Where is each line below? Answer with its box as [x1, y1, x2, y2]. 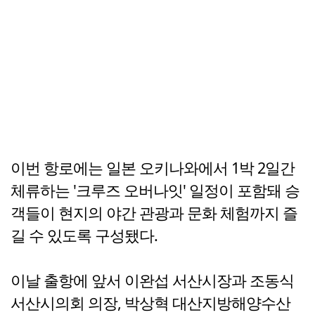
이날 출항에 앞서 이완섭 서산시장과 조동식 [11, 270, 294, 291]
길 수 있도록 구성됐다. [11, 225, 157, 246]
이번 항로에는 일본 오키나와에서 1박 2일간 [11, 157, 295, 179]
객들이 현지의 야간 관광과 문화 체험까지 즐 [11, 202, 297, 224]
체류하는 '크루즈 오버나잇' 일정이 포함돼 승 [11, 180, 300, 201]
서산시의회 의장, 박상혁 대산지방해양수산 [11, 292, 290, 314]
